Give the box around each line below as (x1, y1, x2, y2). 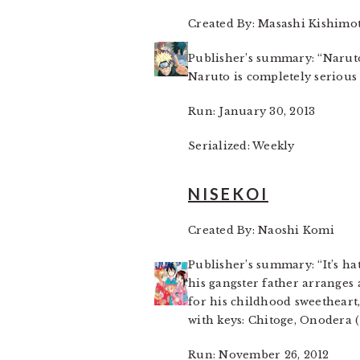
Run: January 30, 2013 (188, 104, 316, 118)
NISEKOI (188, 184, 268, 203)
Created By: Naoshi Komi (188, 223, 334, 237)
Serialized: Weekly (188, 139, 295, 153)
